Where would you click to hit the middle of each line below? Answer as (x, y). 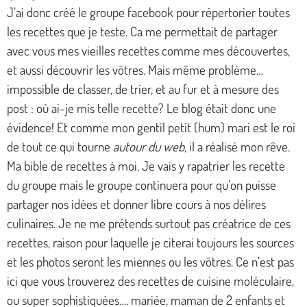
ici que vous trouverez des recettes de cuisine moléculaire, (150, 281)
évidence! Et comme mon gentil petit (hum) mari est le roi (151, 127)
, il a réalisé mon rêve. (237, 147)
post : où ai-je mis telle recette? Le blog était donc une (142, 108)
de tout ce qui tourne (60, 147)
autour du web (149, 147)
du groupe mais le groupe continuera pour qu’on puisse (142, 185)
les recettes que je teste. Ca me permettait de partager (142, 32)
